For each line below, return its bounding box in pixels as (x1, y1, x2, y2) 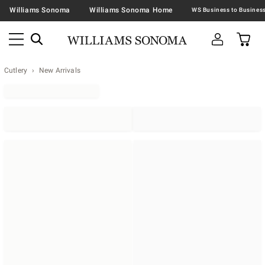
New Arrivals (39, 66, 80, 75)
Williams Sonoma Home (89, 5, 173, 14)
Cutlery (4, 66, 27, 75)
